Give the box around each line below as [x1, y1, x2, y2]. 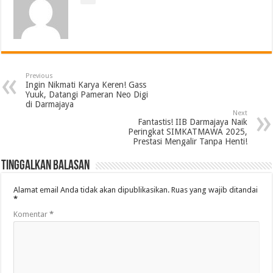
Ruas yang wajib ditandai [171, 185, 258, 195]
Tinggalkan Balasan [1, 159, 90, 174]
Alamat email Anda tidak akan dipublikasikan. [13, 185, 170, 195]
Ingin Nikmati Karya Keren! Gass [26, 80, 147, 90]
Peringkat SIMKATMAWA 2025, [127, 127, 247, 137]
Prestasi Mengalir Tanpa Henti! [132, 136, 247, 147]
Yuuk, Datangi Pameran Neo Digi [26, 90, 149, 100]
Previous [26, 72, 54, 80]
